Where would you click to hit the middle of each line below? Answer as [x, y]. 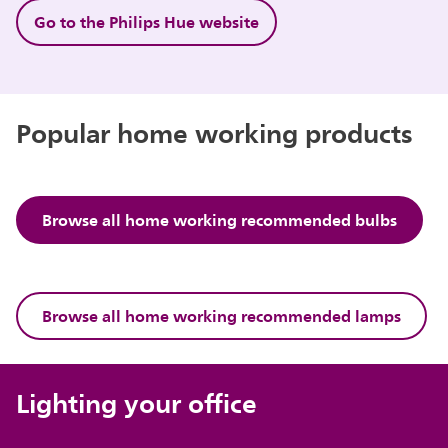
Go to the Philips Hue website [147, 21]
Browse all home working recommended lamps [222, 315]
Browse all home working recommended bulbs [220, 219]
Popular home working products [215, 132]
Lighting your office [137, 402]
